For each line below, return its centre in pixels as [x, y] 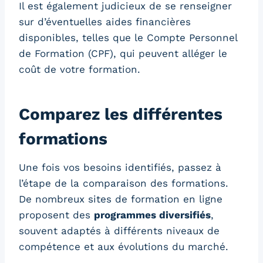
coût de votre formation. [80, 70]
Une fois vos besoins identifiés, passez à [120, 168]
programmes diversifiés [152, 215]
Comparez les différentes [121, 114]
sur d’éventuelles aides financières [105, 22]
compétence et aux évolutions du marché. [124, 247]
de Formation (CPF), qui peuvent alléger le [123, 54]
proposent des [56, 215]
